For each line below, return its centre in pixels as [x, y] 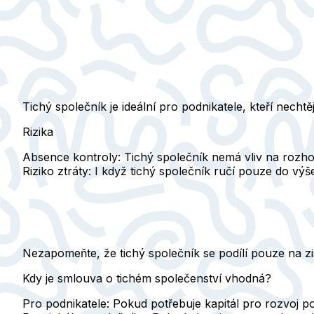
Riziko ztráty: [57, 171]
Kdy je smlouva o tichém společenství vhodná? [147, 279]
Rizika [38, 132]
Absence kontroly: [71, 157]
